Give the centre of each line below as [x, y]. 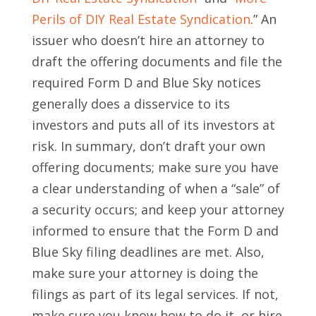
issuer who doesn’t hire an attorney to [148, 41]
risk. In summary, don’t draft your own [148, 146]
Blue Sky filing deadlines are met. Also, [148, 252]
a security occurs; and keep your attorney [158, 210]
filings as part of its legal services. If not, [155, 294]
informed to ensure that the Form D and [155, 231]
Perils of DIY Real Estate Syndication [141, 19]
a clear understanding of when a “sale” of [156, 189]
